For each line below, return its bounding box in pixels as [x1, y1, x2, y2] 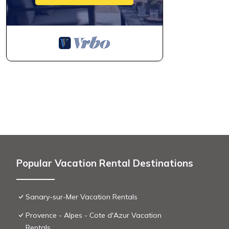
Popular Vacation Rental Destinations [16, 157, 193, 170]
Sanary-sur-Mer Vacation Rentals [26, 192, 138, 202]
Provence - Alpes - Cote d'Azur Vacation [26, 211, 162, 220]
